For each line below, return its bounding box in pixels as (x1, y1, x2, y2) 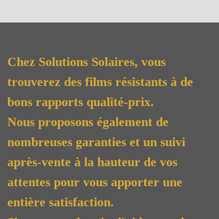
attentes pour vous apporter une (7, 175, 182, 189)
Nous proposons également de (7, 114, 169, 129)
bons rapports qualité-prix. (7, 94, 154, 109)
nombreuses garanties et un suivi (7, 134, 185, 149)
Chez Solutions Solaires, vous (7, 54, 166, 69)
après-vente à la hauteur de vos (7, 154, 177, 169)
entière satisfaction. (7, 195, 114, 209)
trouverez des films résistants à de (7, 74, 193, 89)
